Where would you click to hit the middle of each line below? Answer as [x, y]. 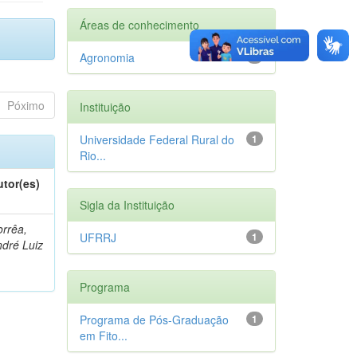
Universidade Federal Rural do [157, 139]
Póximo [25, 105]
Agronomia [107, 57]
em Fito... [103, 335]
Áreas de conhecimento [139, 24]
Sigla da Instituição [127, 204]
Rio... [92, 155]
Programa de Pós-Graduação [154, 319]
